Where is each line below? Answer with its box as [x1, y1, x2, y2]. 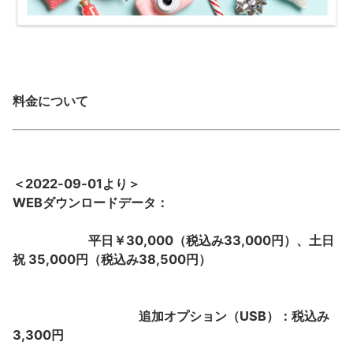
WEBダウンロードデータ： [13, 195, 169, 210]
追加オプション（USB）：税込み [13, 308, 329, 324]
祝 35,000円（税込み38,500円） [13, 251, 211, 267]
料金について [13, 92, 88, 109]
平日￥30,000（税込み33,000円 [13, 232, 284, 248]
